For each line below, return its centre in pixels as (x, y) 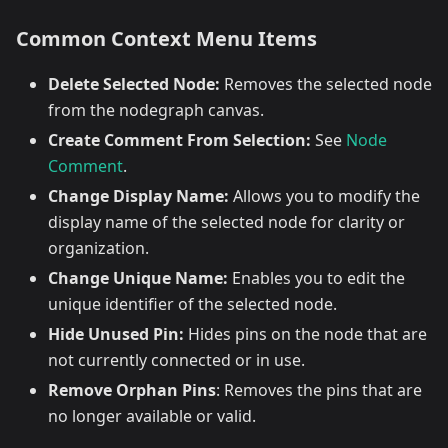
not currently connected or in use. (176, 360)
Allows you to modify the (324, 196)
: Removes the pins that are (319, 390)
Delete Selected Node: (134, 84)
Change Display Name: (138, 196)
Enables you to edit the (316, 278)
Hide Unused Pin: (116, 334)
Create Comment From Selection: (179, 140)
